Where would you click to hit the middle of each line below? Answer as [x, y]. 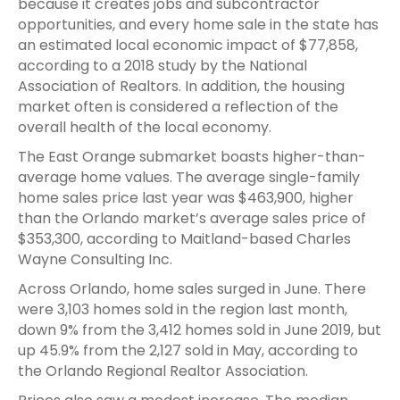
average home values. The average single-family [189, 177]
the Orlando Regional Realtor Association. [163, 371]
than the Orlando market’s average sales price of [192, 218]
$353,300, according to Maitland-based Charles [184, 238]
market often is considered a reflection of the [178, 106]
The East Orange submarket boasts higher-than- [192, 156]
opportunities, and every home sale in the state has [198, 24]
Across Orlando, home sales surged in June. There [192, 288]
